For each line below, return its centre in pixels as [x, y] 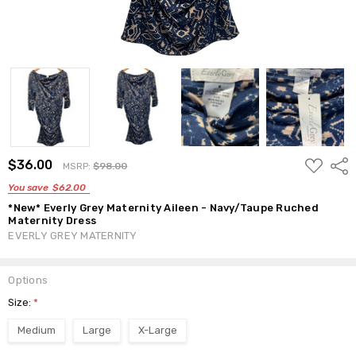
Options [28, 280]
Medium [37, 330]
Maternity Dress [52, 220]
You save [29, 187]
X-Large [158, 330]
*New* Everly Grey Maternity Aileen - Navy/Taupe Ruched [163, 207]
